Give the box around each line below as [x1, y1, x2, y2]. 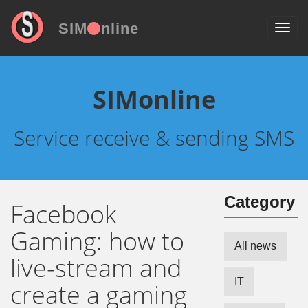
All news [234, 240, 276, 252]
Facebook [10, 197, 116, 231]
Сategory [224, 192, 295, 211]
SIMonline [92, 82, 216, 116]
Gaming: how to [10, 224, 184, 258]
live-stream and [10, 251, 181, 285]
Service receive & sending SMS [14, 124, 294, 152]
